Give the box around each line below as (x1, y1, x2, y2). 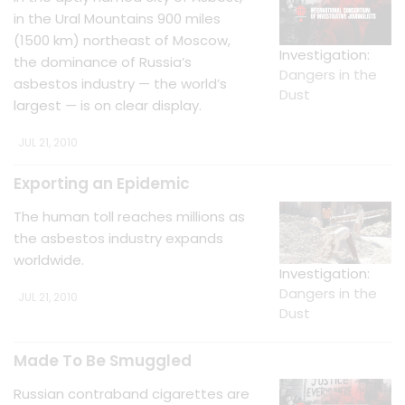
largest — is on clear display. (14, 96, 202, 115)
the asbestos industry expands (14, 229, 223, 248)
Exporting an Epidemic (14, 173, 190, 194)
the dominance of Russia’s (14, 52, 192, 71)
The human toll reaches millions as (14, 207, 245, 226)
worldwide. (14, 250, 84, 269)
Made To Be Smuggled (14, 350, 192, 372)
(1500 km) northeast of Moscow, (14, 31, 231, 50)
